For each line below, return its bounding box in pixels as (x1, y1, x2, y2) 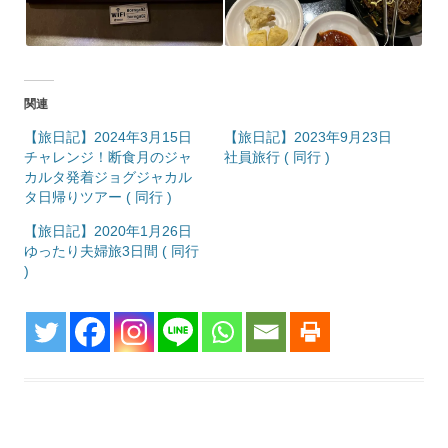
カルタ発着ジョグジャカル (24, 169, 192, 185)
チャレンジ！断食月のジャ (24, 149, 192, 165)
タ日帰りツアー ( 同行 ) (24, 189, 172, 205)
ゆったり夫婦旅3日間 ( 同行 (24, 243, 199, 259)
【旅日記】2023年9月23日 (224, 129, 392, 145)
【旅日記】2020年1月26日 (24, 223, 192, 239)
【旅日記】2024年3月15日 (24, 129, 192, 145)
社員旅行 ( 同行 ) (224, 149, 330, 165)
